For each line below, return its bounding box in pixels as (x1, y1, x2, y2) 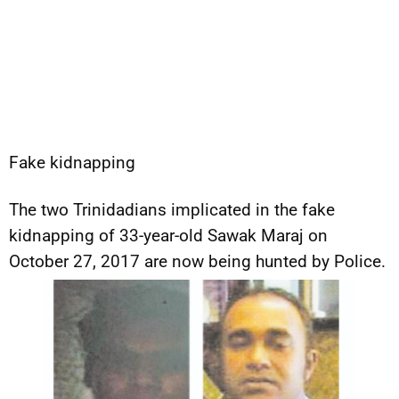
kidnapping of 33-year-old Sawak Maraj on (9, 225, 328, 246)
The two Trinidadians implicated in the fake (9, 199, 335, 220)
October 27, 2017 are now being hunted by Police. (9, 251, 386, 272)
